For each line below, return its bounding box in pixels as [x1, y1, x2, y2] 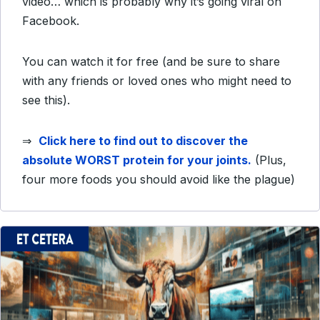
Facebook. [22, 14, 79, 28]
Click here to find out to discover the [39, 134, 248, 148]
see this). [22, 93, 74, 107]
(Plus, [251, 153, 286, 167]
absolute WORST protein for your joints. [22, 153, 251, 167]
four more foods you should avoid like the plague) [22, 172, 295, 186]
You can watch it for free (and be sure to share [22, 54, 280, 69]
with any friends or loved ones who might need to [22, 74, 291, 88]
